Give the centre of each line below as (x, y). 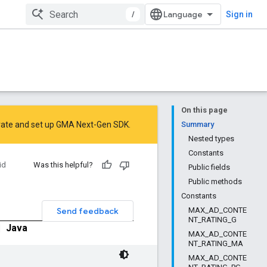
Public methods (215, 181)
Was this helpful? (63, 165)
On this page (204, 110)
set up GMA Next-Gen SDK (80, 125)
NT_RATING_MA (216, 243)
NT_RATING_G (212, 220)
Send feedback (88, 211)
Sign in (239, 14)
